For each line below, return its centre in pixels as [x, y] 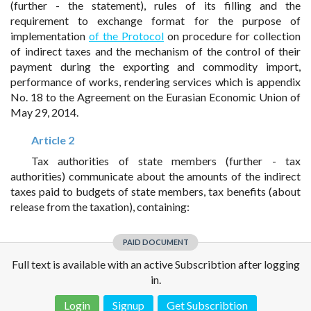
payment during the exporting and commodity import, [155, 66]
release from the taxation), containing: [100, 207]
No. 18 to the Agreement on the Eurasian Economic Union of [155, 97]
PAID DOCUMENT [155, 242]
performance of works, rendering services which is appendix [155, 82]
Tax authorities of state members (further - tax [166, 161]
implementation [50, 36]
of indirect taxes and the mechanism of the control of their [155, 51]
